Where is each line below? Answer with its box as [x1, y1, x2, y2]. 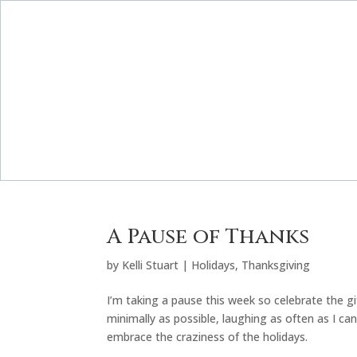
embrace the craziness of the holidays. [107, 328, 308, 344]
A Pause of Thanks [107, 222, 310, 251]
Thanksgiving [241, 257, 311, 273]
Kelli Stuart [122, 257, 179, 273]
